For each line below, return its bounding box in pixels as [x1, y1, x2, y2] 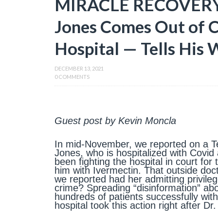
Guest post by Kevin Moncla [54, 115, 176, 126]
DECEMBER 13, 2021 [54, 65, 104, 72]
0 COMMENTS [54, 73, 90, 80]
